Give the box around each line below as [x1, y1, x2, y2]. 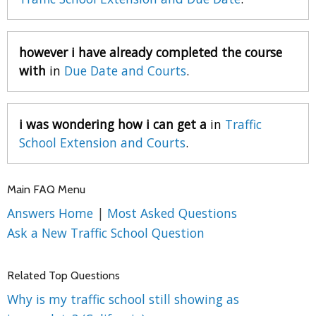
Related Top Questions [7, 268, 120, 282]
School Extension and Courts [19, 133, 186, 151]
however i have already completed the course [19, 43, 282, 61]
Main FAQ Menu [7, 182, 85, 196]
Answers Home [7, 204, 97, 221]
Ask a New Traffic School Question [7, 224, 205, 241]
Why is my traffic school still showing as [7, 290, 239, 308]
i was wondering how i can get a [19, 115, 207, 133]
